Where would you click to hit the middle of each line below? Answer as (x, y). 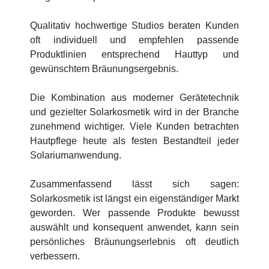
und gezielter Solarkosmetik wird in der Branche (134, 112)
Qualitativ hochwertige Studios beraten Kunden (134, 25)
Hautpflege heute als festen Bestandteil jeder (134, 141)
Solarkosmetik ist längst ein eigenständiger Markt (134, 198)
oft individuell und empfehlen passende (134, 40)
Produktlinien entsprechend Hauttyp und (134, 54)
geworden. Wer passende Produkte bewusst (134, 213)
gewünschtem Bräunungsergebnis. (104, 68)
